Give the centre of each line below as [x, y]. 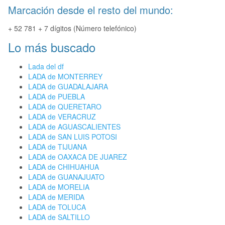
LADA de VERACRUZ [62, 117]
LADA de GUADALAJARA [68, 87]
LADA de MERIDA [56, 197]
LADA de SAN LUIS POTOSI [73, 137]
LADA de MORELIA [59, 187]
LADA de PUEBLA [57, 97]
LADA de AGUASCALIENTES [74, 127]
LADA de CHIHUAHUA [64, 167]
